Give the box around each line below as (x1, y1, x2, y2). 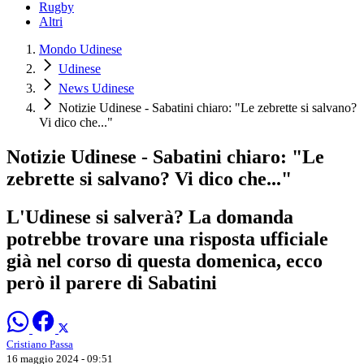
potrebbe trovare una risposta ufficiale (6, 227, 328, 249)
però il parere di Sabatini (6, 271, 217, 293)
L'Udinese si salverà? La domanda (6, 206, 293, 227)
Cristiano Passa (6, 337, 73, 350)
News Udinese (58, 81, 134, 96)
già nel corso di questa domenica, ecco (6, 249, 323, 271)
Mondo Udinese (39, 42, 122, 57)
